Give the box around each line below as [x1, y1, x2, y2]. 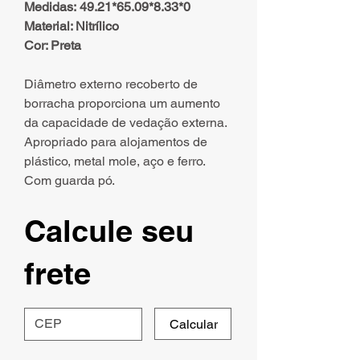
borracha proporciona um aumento [24, 96, 220, 112]
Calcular [170, 316, 218, 332]
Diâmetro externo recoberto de [24, 76, 198, 92]
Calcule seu [24, 212, 194, 250]
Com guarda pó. [24, 173, 115, 189]
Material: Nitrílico [24, 18, 119, 35]
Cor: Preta [24, 38, 81, 54]
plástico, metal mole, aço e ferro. [24, 153, 205, 170]
